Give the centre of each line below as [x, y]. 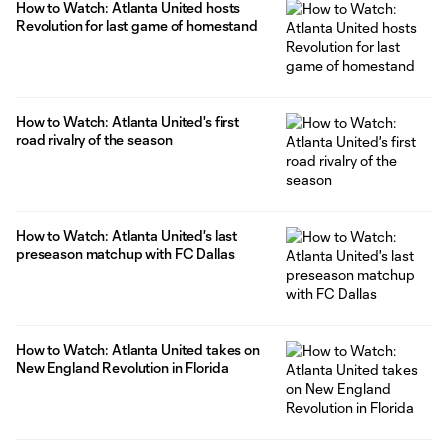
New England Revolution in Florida [122, 368]
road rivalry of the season [94, 140]
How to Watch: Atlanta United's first [127, 122]
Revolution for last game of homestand [137, 26]
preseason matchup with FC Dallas [125, 254]
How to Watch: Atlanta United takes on [138, 350]
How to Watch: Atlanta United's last [127, 236]
